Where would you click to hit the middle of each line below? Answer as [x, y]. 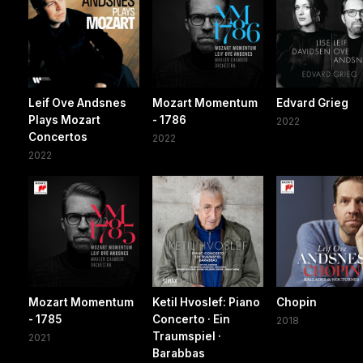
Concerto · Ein [192, 320]
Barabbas [179, 354]
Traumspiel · [187, 337]
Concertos [58, 137]
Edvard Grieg [313, 103]
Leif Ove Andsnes [77, 103]
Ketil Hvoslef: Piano [207, 303]
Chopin [297, 303]
